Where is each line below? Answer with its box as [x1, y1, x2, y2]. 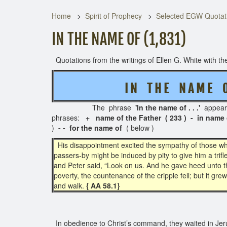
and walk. [54, 180, 86, 191]
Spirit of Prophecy [85, 11, 142, 21]
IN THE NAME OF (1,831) [52, 30, 186, 49]
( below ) [124, 123, 154, 133]
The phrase [52, 102, 135, 112]
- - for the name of [58, 123, 124, 133]
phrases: [52, 112, 86, 123]
